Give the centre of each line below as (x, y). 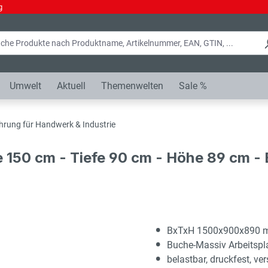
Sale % (193, 86)
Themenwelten (132, 86)
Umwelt (25, 86)
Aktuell (71, 86)
